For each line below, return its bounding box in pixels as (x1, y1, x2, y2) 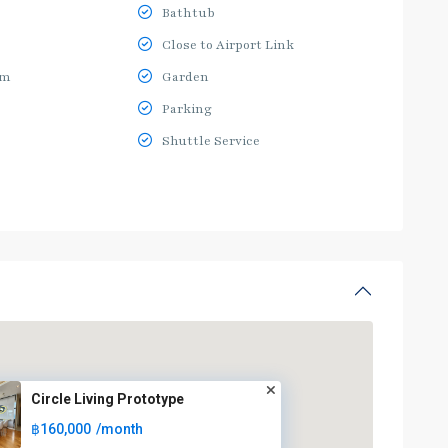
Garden (162, 69, 210, 85)
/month (95, 421, 143, 438)
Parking (162, 101, 213, 117)
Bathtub (162, 5, 216, 21)
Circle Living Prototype (30, 391, 184, 408)
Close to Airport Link (162, 37, 295, 53)
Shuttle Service (162, 133, 261, 149)
